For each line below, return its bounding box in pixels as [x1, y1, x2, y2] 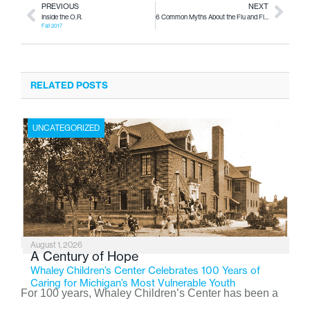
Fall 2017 [42, 22, 62, 29]
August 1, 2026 [30, 239, 82, 250]
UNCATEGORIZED [33, 122, 100, 133]
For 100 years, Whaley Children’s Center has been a [21, 286, 278, 299]
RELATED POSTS [30, 79, 108, 91]
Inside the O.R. [42, 12, 82, 21]
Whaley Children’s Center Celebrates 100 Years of [30, 264, 260, 277]
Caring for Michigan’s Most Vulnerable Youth [30, 276, 235, 289]
